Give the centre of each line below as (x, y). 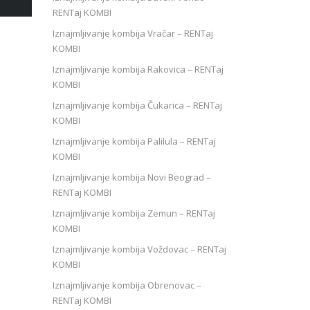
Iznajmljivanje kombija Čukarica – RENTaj (137, 105)
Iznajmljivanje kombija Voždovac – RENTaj (139, 249)
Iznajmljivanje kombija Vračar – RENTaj (133, 33)
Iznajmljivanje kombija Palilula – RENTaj (134, 141)
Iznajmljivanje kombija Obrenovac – (127, 285)
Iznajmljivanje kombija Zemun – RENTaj (134, 213)
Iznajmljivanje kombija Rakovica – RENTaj (138, 69)
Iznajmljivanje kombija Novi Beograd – (132, 177)
